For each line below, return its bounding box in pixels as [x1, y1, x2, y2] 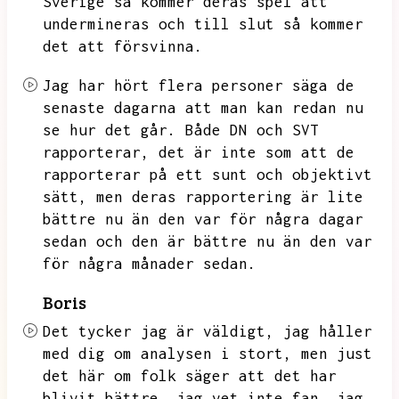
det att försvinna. [43, 37, 203, 55]
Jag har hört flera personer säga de [43, 77, 354, 94]
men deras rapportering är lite [96, 188, 363, 206]
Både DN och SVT [185, 121, 319, 139]
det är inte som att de [159, 143, 354, 161]
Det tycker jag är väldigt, [43, 322, 274, 340]
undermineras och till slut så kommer [43, 15, 363, 33]
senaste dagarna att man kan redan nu [43, 99, 363, 117]
